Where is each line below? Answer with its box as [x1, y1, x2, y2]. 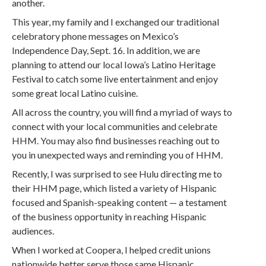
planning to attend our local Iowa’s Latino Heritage [12, 59, 216, 70]
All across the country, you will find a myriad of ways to [12, 106, 233, 118]
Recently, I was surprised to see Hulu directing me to [12, 168, 223, 179]
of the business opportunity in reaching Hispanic [12, 211, 207, 222]
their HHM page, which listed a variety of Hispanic [12, 182, 217, 194]
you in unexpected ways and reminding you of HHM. [12, 149, 223, 160]
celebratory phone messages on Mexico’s [12, 30, 179, 42]
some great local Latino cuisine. [12, 87, 138, 99]
